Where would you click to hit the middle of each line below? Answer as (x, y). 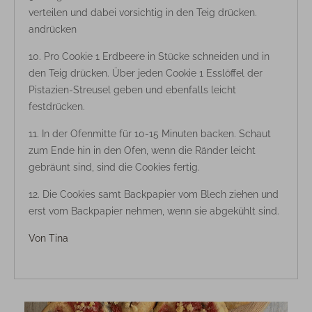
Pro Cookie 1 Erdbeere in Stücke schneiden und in (157, 56)
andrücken (53, 29)
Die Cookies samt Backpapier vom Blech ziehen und (161, 194)
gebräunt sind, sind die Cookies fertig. (114, 167)
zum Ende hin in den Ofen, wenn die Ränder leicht (142, 150)
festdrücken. (57, 106)
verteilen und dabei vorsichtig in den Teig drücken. (143, 12)
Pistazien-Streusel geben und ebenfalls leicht (132, 89)
